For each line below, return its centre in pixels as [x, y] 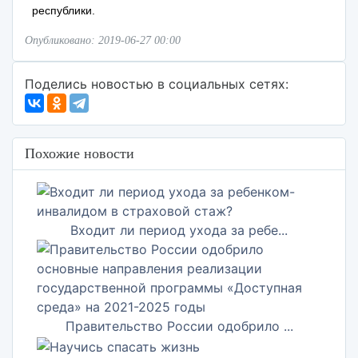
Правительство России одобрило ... [179, 326]
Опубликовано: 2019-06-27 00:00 [103, 40]
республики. [64, 10]
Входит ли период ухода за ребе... [179, 230]
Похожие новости [80, 153]
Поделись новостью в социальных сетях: [157, 84]
